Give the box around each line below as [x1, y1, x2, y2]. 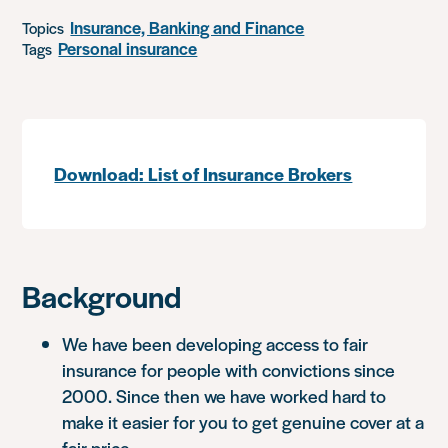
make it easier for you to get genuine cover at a [62, 408, 425, 434]
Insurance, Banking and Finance [70, 14, 305, 39]
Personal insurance [58, 35, 198, 60]
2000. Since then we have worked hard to [62, 382, 387, 408]
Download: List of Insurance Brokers [54, 160, 353, 186]
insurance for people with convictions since [62, 356, 396, 382]
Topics [22, 16, 65, 38]
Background [22, 273, 182, 317]
